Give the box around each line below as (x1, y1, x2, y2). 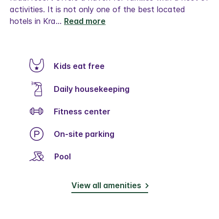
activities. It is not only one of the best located (10, 4, 185, 14)
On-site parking (60, 129, 114, 139)
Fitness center (58, 107, 110, 116)
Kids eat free (60, 61, 105, 71)
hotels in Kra (10, 16, 56, 26)
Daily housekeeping (60, 84, 130, 94)
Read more (64, 16, 106, 26)
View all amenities (71, 180, 141, 190)
